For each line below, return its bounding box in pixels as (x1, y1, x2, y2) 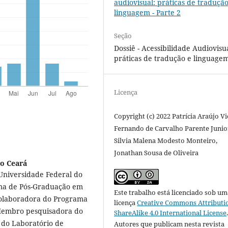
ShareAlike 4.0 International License (114, 208, 227, 218)
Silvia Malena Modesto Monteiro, (114, 136, 218, 146)
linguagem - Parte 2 (114, 7, 181, 17)
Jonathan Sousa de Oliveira (114, 148, 199, 158)
